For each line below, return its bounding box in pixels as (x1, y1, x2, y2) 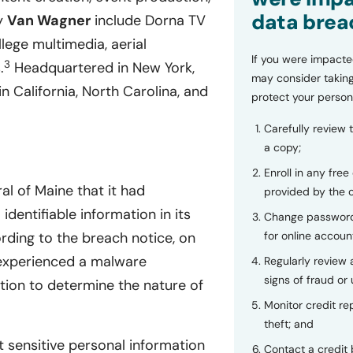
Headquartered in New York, (10, 58, 195, 78)
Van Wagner (7, 11, 91, 31)
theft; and (263, 317, 314, 331)
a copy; (263, 140, 301, 154)
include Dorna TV (91, 11, 206, 31)
